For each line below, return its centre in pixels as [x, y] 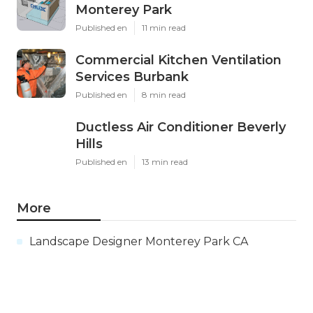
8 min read [164, 94]
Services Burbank [132, 77]
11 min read [164, 27]
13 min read [165, 161]
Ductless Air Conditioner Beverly [181, 127]
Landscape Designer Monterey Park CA [139, 241]
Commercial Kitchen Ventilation [179, 60]
